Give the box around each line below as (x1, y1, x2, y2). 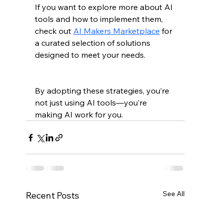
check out (35, 26, 74, 36)
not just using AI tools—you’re (35, 98, 149, 108)
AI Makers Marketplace (73, 26, 160, 36)
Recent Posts (26, 190, 80, 202)
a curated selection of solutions (35, 38, 153, 48)
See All (163, 189, 185, 199)
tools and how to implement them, (35, 14, 165, 24)
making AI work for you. (35, 110, 123, 120)
